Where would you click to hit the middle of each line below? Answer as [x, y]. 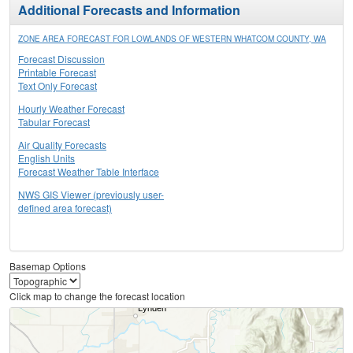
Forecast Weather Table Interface [89, 172]
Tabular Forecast [54, 122]
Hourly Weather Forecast [71, 109]
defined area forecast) [65, 208]
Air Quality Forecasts [62, 145]
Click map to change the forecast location [97, 296]
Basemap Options [48, 266]
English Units [46, 158]
